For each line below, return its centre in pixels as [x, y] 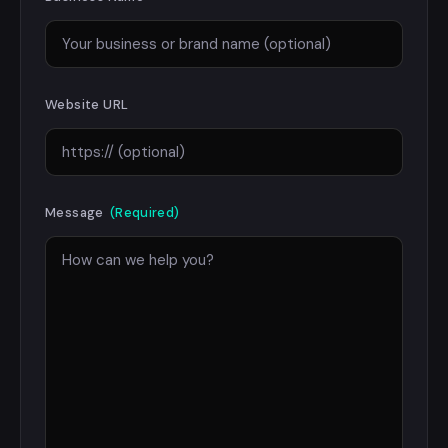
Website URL [87, 104]
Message [74, 212]
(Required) [144, 212]
